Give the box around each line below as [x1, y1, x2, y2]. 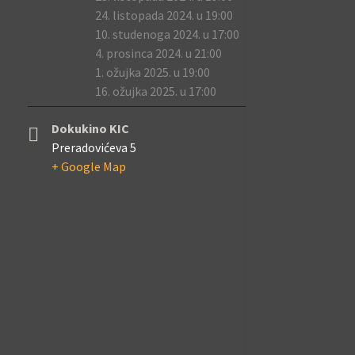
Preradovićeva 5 [51, 139, 136, 155]
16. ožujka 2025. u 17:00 [94, 83, 216, 99]
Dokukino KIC [51, 120, 129, 136]
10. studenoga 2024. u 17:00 [94, 26, 239, 42]
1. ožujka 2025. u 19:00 [94, 64, 210, 80]
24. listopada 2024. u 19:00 [94, 7, 233, 23]
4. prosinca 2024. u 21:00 [94, 45, 222, 61]
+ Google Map [51, 158, 126, 174]
